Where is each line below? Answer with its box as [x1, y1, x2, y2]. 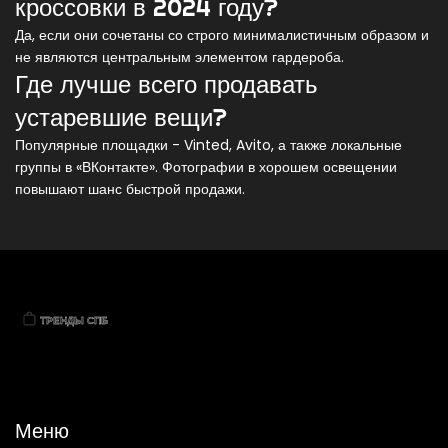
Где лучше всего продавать [15, 69, 318, 100]
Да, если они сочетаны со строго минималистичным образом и [15, 25, 429, 46]
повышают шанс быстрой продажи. [15, 179, 245, 200]
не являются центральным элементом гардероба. [15, 47, 344, 68]
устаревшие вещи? [15, 102, 227, 133]
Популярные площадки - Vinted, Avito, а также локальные [15, 135, 402, 156]
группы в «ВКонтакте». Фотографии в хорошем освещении [15, 157, 397, 178]
